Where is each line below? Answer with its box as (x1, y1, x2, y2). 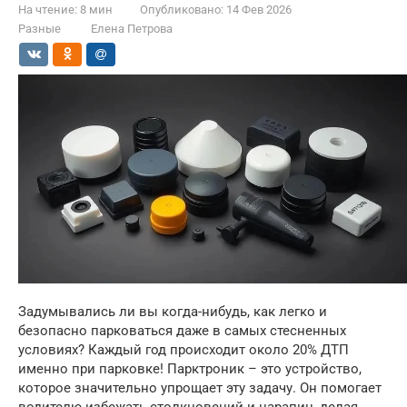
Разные (18, 22, 61, 35)
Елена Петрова (91, 22, 173, 35)
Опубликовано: (140, 3, 223, 16)
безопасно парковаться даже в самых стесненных (18, 323, 346, 340)
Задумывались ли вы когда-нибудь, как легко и (18, 303, 327, 321)
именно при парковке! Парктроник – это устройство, (18, 361, 362, 378)
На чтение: (18, 3, 77, 16)
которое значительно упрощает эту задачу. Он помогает (18, 380, 382, 397)
